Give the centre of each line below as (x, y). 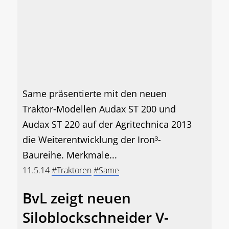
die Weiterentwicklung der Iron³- (92, 140)
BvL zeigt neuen (77, 198)
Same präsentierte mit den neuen (95, 94)
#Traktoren (72, 170)
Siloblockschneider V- (96, 217)
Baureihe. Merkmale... (70, 155)
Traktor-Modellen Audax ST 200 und (99, 109)
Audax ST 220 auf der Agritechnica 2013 (107, 124)
